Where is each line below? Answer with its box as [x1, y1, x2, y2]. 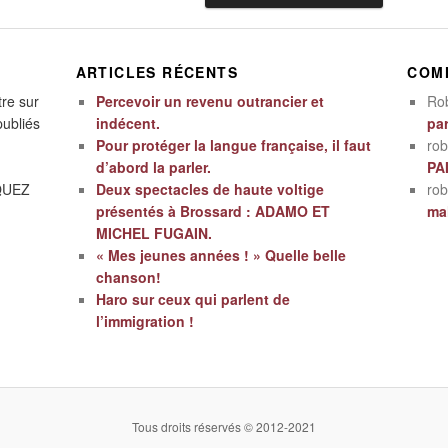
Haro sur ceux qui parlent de [95, 288, 290, 309]
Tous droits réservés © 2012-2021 [132, 418, 316, 436]
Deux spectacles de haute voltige [95, 178, 324, 199]
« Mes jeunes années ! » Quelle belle [95, 244, 346, 265]
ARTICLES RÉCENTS [75, 61, 239, 82]
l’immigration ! [95, 310, 194, 331]
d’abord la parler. [95, 156, 211, 177]
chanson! [95, 266, 161, 287]
